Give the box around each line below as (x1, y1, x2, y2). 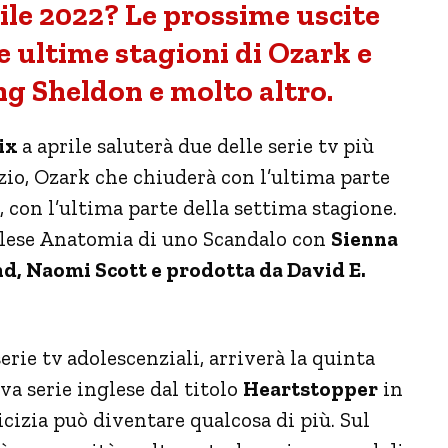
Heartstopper (243, 375, 378, 401)
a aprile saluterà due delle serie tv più (22, 132, 374, 158)
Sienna (331, 225, 398, 251)
